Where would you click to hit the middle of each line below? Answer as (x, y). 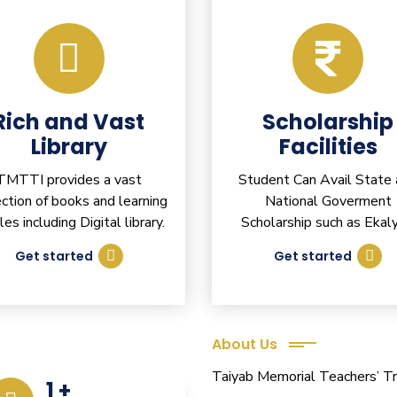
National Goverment (328, 202)
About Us (245, 345)
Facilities (328, 147)
